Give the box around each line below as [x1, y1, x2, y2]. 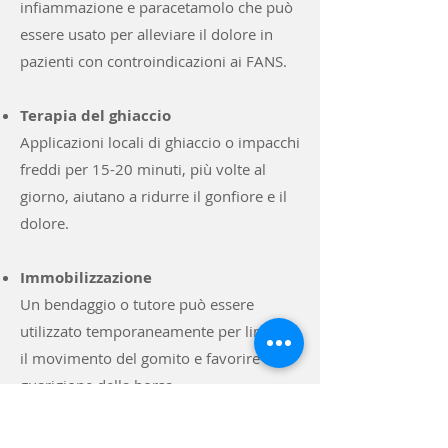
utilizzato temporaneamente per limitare [20, 321, 298, 341]
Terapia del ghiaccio [20, 105, 171, 126]
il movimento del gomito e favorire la [20, 348, 276, 368]
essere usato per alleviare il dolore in [20, 24, 273, 44]
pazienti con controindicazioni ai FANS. [20, 51, 287, 71]
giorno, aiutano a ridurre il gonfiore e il [20, 186, 287, 206]
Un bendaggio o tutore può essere [20, 294, 254, 314]
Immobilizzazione [20, 267, 152, 288]
